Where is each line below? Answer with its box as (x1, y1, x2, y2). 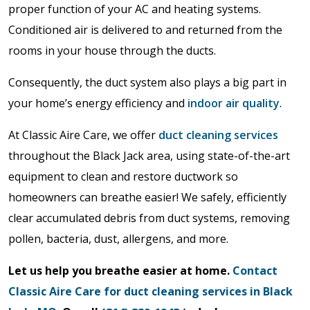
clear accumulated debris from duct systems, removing (8, 210, 290, 226)
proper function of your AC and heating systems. (8, 1, 261, 17)
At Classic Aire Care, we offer (8, 127, 158, 143)
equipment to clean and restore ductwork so (8, 169, 238, 184)
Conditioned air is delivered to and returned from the (8, 22, 282, 37)
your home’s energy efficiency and (8, 95, 188, 111)
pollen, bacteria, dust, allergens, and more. (8, 231, 228, 246)
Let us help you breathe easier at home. (8, 263, 232, 278)
